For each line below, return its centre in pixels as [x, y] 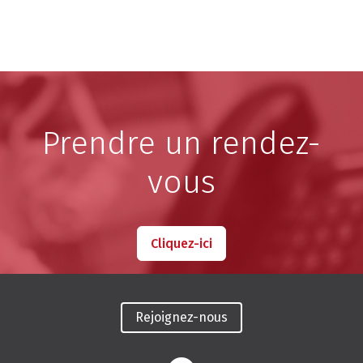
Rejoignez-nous [181, 317]
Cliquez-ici [181, 243]
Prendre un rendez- [181, 143]
